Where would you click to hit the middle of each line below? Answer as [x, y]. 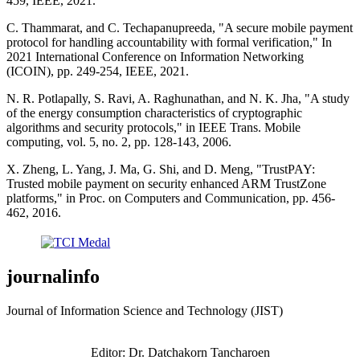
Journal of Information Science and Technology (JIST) [178, 310]
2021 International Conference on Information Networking [155, 56]
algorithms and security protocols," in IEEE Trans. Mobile [153, 127]
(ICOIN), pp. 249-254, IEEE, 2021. [98, 71]
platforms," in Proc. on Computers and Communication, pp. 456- [171, 198]
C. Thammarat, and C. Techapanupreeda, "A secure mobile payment [180, 27]
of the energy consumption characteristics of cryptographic [154, 112]
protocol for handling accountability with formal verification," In [169, 42]
